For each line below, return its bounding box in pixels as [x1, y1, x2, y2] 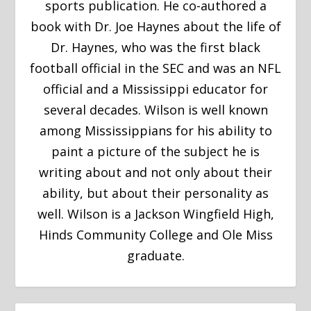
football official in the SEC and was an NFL [30, 60, 281, 77]
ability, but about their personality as [42, 185, 269, 202]
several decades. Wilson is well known [43, 101, 268, 119]
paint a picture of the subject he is [51, 143, 260, 160]
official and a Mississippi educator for [43, 81, 268, 98]
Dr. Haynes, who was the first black [51, 39, 260, 56]
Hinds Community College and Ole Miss [38, 226, 273, 244]
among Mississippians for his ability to [39, 122, 272, 140]
